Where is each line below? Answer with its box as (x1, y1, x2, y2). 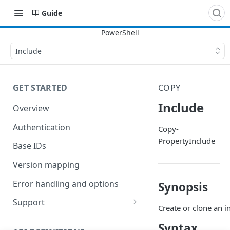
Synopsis (158, 179, 208, 195)
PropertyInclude (158, 136, 215, 146)
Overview (13, 102, 49, 114)
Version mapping (13, 159, 80, 171)
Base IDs (13, 140, 46, 152)
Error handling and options (13, 178, 119, 189)
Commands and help (18, 212, 99, 223)
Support (13, 197, 45, 208)
